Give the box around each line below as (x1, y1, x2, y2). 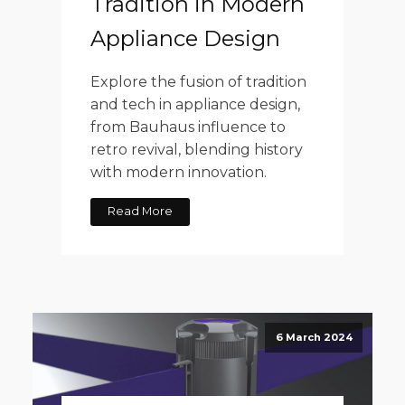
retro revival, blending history (90, 140, 303, 158)
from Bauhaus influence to (90, 118, 286, 136)
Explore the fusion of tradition (90, 72, 306, 90)
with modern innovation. (90, 163, 267, 181)
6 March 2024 (275, 330, 353, 344)
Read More (108, 204, 174, 219)
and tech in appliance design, (90, 95, 300, 113)
